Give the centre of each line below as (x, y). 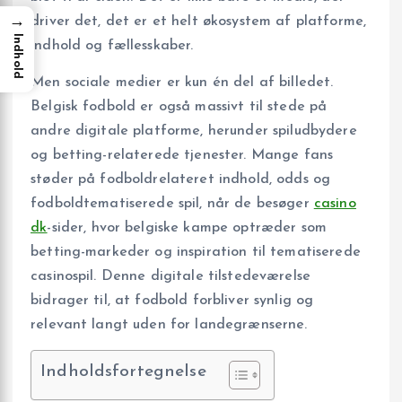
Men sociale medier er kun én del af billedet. (182, 82)
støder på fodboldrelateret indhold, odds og (181, 179)
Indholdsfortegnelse (123, 372)
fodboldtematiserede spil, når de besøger (172, 203)
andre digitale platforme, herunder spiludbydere (194, 131)
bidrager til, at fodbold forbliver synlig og (172, 300)
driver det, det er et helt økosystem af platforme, (199, 21)
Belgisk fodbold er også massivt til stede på (179, 106)
